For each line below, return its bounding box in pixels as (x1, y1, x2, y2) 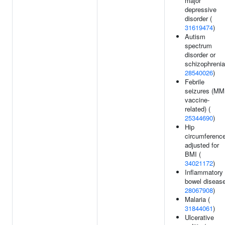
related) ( (185, 104, 210, 114)
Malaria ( (185, 194, 210, 204)
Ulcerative (185, 212, 214, 222)
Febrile (185, 77, 204, 86)
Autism (185, 32, 205, 41)
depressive (185, 5, 216, 14)
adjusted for (185, 140, 219, 150)
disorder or (185, 50, 215, 59)
